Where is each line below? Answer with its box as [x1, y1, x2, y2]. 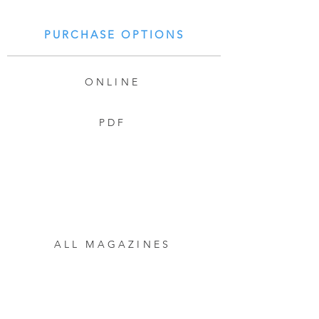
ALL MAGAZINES [53, 238, 172, 251]
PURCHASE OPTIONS [43, 28, 184, 41]
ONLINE [84, 75, 141, 88]
